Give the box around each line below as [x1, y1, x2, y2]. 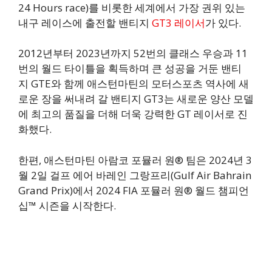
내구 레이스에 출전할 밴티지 [18, 15, 149, 30]
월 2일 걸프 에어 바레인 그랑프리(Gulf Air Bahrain [18, 168, 251, 182]
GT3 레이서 [149, 15, 205, 30]
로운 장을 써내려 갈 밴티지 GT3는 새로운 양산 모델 [18, 92, 254, 106]
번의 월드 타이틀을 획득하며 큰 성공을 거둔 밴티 [18, 61, 242, 76]
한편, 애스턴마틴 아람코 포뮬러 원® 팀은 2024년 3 [18, 152, 252, 167]
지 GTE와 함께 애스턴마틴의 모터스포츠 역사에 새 [18, 76, 249, 91]
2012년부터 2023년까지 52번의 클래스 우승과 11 [18, 46, 248, 61]
